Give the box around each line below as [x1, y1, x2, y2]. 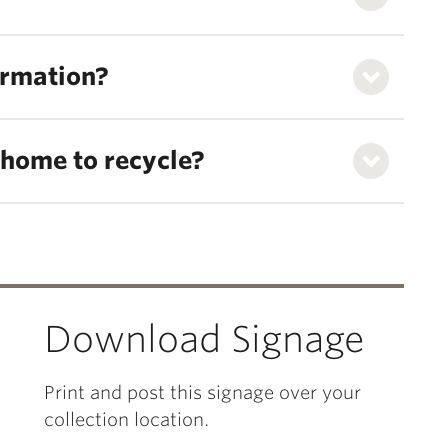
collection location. [44, 409, 209, 430]
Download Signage [44, 317, 365, 361]
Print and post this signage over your [44, 382, 361, 403]
